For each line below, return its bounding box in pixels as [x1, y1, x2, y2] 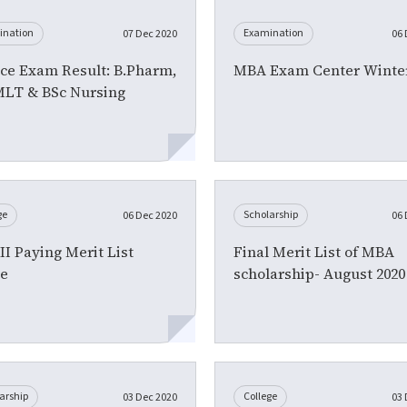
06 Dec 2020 [122, 207, 177, 223]
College [243, 388, 277, 404]
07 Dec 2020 [122, 25, 177, 42]
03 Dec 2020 [122, 389, 177, 405]
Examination [243, 25, 303, 41]
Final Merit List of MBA [233, 241, 394, 262]
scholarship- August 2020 [233, 263, 405, 283]
